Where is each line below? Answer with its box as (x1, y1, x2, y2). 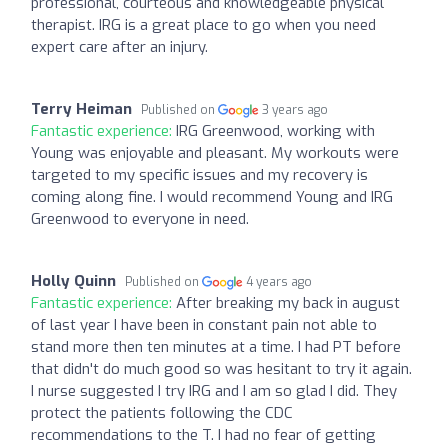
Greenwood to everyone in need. (31, 208, 249, 229)
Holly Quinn (31, 270, 116, 291)
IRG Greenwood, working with (176, 120, 375, 141)
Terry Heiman (31, 98, 132, 119)
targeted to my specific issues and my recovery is (31, 164, 368, 185)
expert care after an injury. (31, 36, 208, 57)
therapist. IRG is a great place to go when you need (31, 14, 376, 35)
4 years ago (246, 273, 313, 290)
